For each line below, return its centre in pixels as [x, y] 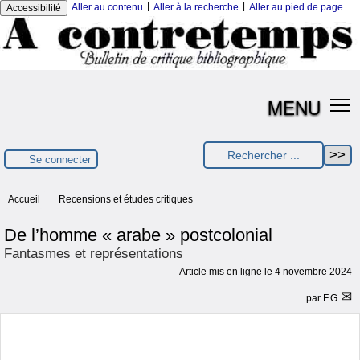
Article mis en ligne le [227, 272]
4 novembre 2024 [313, 272]
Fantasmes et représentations [94, 254]
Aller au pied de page [296, 7]
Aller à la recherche [196, 7]
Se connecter [60, 159]
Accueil [24, 200]
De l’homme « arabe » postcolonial [138, 235]
